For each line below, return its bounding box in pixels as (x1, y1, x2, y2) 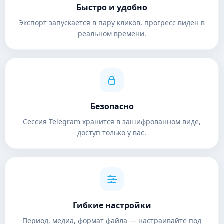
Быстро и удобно (76, 2, 147, 13)
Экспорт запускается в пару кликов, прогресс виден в (19, 18, 205, 27)
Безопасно (90, 101, 134, 112)
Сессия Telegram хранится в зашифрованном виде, (23, 117, 201, 126)
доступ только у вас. (77, 128, 146, 137)
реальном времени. (77, 29, 146, 38)
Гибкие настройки (72, 200, 151, 211)
